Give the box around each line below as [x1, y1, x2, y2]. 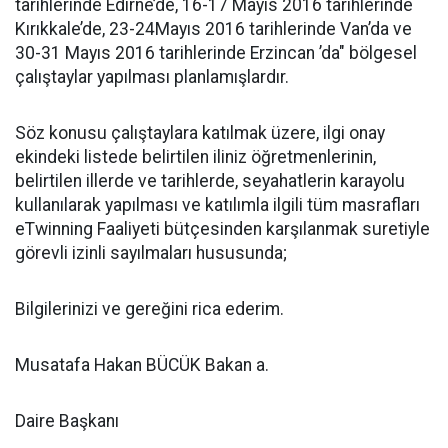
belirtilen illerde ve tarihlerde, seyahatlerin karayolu [15, 171, 405, 191]
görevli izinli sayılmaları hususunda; [15, 243, 287, 263]
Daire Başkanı [15, 411, 119, 431]
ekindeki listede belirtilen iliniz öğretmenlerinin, [15, 147, 376, 167]
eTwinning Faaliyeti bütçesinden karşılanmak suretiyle [15, 219, 430, 239]
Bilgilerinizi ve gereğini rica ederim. [15, 299, 284, 319]
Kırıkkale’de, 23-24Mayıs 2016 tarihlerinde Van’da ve [15, 19, 412, 39]
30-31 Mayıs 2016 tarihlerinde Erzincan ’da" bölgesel [15, 43, 417, 63]
